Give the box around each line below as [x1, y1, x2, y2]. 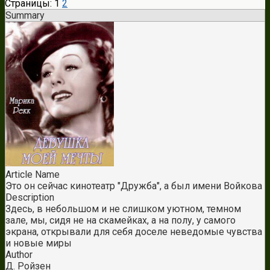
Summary [5, 10, 45, 22]
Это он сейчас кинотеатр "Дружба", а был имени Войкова [5, 180, 262, 192]
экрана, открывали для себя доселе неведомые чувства [5, 226, 262, 238]
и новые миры [5, 237, 72, 250]
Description [5, 192, 54, 204]
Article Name [5, 169, 60, 181]
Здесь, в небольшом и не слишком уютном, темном [5, 203, 241, 215]
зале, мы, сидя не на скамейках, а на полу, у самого [5, 215, 236, 227]
